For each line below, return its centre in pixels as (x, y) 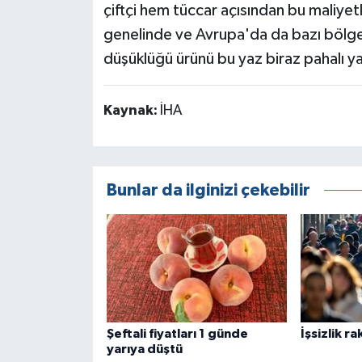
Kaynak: (131, 111)
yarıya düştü (144, 349)
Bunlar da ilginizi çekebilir (208, 191)
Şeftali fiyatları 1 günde (177, 333)
